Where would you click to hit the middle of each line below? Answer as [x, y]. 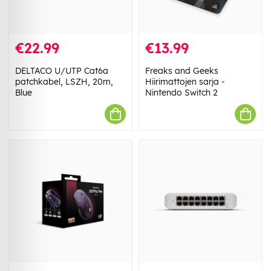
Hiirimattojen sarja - [185, 82]
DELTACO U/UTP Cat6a [62, 71]
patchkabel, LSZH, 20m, [64, 82]
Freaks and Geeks [182, 71]
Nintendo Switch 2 [181, 93]
